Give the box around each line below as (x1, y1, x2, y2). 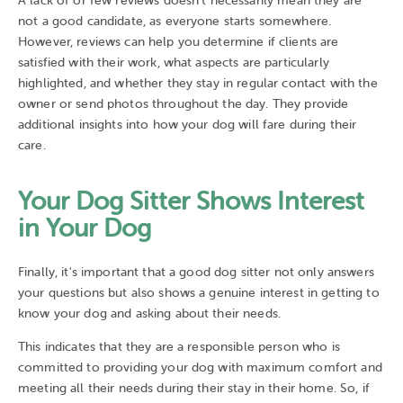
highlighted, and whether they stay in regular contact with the (18, 76, 378, 90)
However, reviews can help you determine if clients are (18, 34, 339, 49)
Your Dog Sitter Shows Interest (18, 187, 364, 217)
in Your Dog (18, 214, 151, 244)
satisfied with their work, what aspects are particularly (18, 55, 329, 69)
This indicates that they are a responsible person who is (18, 340, 340, 354)
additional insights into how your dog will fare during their (18, 117, 357, 131)
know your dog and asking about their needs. (18, 307, 282, 321)
